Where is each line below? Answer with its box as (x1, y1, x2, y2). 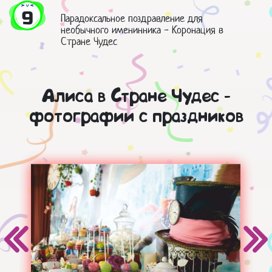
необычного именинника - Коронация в (61, 23, 223, 37)
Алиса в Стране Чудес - (41, 88, 231, 107)
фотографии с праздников (29, 108, 243, 127)
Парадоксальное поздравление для (61, 12, 203, 25)
